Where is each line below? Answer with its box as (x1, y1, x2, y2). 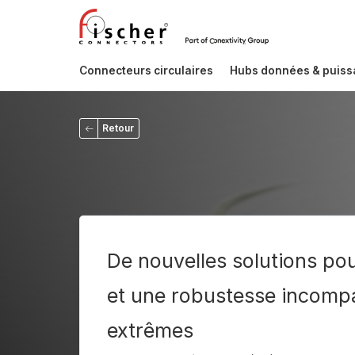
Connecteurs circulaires (79, 63, 213, 77)
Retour (102, 122, 134, 135)
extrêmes (106, 318, 193, 342)
